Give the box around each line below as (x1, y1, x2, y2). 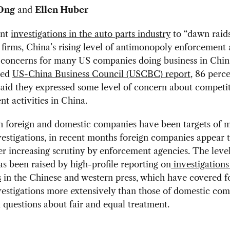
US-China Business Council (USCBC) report (12, 68, 190, 79)
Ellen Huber (34, 5, 88, 15)
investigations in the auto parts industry (10, 28, 170, 39)
